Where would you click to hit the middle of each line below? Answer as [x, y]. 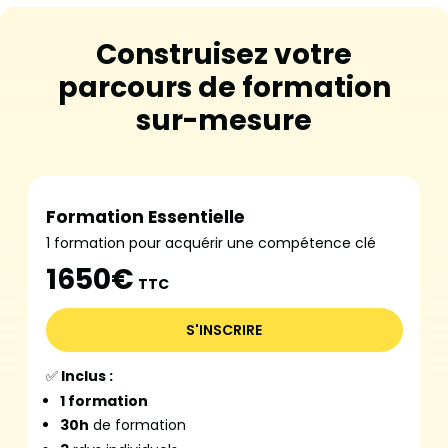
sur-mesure [224, 121]
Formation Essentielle [145, 217]
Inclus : [85, 376]
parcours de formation [224, 88]
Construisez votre [224, 55]
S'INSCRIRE [224, 330]
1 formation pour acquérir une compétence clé [210, 243]
